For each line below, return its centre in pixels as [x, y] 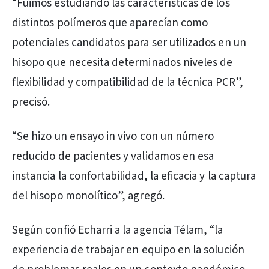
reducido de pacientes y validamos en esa [113, 156]
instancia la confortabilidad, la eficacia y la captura [134, 176]
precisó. [31, 102]
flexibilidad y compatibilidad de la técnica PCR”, [128, 83]
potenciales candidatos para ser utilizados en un [129, 43]
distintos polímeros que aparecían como [110, 23]
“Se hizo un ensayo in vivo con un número [113, 137]
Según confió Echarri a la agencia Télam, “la [118, 230]
